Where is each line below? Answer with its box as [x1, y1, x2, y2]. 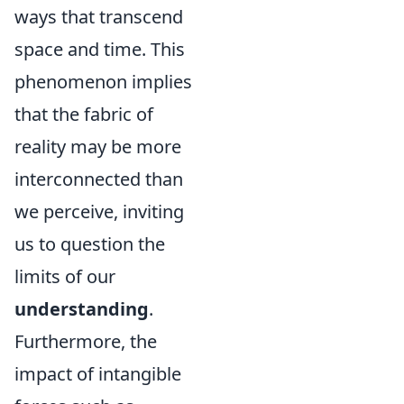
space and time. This [14, 37, 185, 61]
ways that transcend [14, 5, 183, 29]
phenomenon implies [14, 69, 192, 94]
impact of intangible [14, 362, 181, 386]
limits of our [14, 264, 115, 289]
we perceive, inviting [14, 199, 184, 224]
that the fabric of [14, 102, 153, 126]
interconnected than [14, 167, 183, 191]
